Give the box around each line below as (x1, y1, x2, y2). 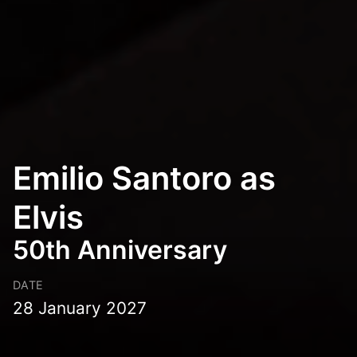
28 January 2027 (13, 298, 147, 318)
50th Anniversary (13, 234, 227, 265)
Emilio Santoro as (13, 159, 276, 198)
